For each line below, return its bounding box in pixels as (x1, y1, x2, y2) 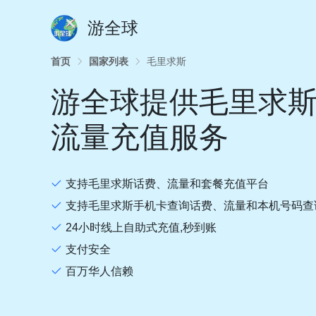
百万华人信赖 (66, 265, 133, 277)
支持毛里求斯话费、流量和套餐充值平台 (66, 178, 269, 190)
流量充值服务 (51, 121, 229, 154)
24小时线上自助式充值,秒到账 (66, 221, 217, 233)
